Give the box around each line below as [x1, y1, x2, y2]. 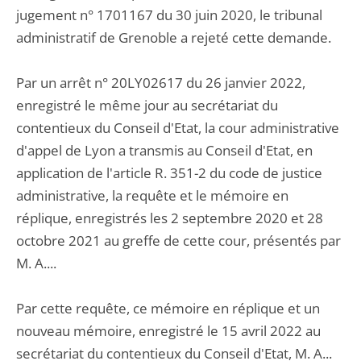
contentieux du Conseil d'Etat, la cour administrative [16, 118, 339, 137]
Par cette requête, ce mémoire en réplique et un [16, 299, 320, 317]
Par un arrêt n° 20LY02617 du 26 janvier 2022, [16, 73, 305, 92]
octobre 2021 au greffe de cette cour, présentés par [16, 231, 341, 250]
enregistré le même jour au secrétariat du [16, 96, 278, 114]
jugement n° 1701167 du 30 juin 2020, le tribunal [16, 6, 322, 24]
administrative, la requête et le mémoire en [16, 186, 288, 205]
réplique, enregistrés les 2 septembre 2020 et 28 [16, 209, 323, 227]
